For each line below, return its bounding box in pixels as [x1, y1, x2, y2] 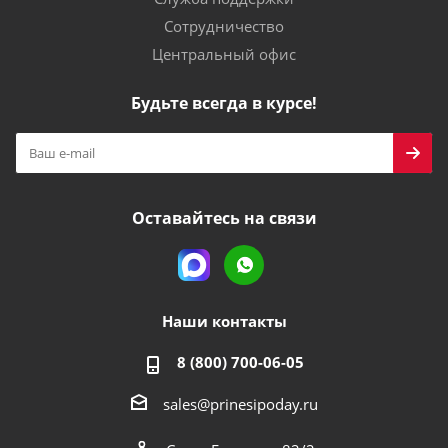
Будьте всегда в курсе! [131, 92, 317, 114]
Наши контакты [161, 311, 287, 331]
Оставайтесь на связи [131, 207, 317, 229]
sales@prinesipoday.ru [162, 393, 318, 414]
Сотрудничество [164, 16, 284, 36]
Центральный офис [152, 44, 296, 64]
